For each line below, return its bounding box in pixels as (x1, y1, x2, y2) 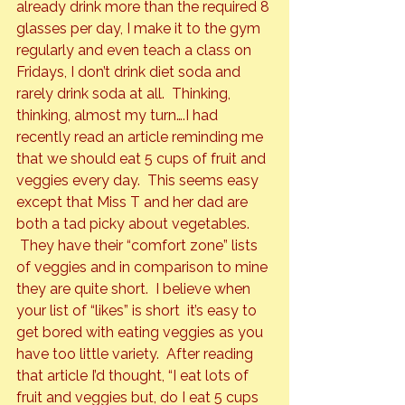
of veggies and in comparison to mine (16, 259, 271, 277)
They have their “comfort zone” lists (16, 237, 261, 255)
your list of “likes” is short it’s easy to (16, 302, 260, 320)
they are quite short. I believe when (16, 280, 254, 298)
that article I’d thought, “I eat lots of (16, 367, 252, 385)
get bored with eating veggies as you (16, 324, 267, 342)
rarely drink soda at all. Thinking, (16, 85, 234, 103)
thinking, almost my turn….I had (16, 107, 221, 125)
